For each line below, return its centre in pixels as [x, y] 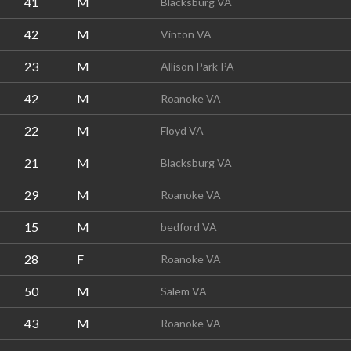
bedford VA [189, 227]
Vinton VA [186, 34]
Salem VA [184, 291]
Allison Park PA [197, 66]
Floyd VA [182, 130]
